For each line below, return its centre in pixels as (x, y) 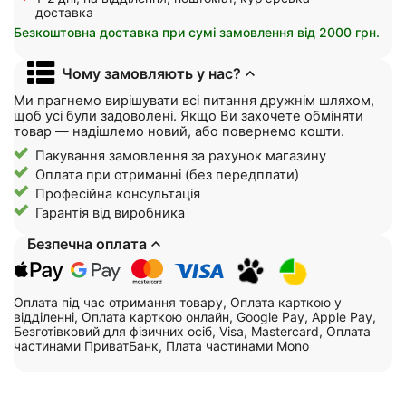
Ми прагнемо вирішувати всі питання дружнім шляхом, (194, 100)
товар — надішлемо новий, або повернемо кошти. (179, 131)
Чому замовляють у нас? (151, 73)
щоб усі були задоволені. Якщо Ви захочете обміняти (188, 116)
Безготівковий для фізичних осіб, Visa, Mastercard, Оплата (192, 332)
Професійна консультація (118, 193)
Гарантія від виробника (110, 213)
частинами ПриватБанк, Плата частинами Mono (161, 346)
